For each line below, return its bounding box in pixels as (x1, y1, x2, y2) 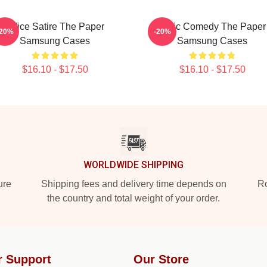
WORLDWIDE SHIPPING (83, 159, 184, 170)
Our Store (133, 253, 189, 266)
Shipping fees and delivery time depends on (41, 179, 226, 189)
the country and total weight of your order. (47, 193, 220, 203)
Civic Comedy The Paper (159, 21, 266, 32)
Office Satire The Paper (5, 21, 104, 32)
